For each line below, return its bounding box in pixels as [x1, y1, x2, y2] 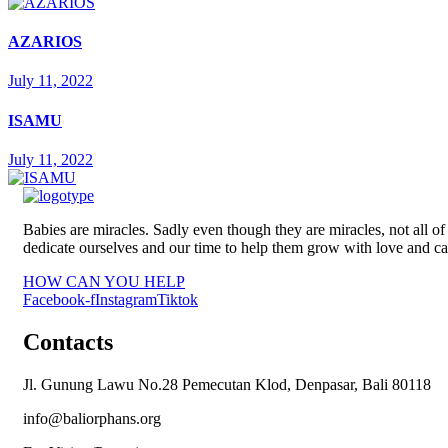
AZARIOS [8, 33, 82, 51]
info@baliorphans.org [23, 409, 161, 427]
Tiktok [157, 290, 198, 308]
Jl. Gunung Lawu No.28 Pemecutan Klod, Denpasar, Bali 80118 [23, 375, 431, 393]
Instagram [95, 290, 157, 308]
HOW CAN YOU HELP [23, 272, 185, 290]
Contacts [23, 328, 113, 355]
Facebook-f [23, 290, 95, 308]
